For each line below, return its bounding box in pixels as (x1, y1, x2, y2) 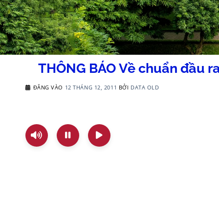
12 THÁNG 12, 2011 (65, 84, 117, 91)
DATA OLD (130, 84, 159, 91)
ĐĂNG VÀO (33, 84, 65, 91)
